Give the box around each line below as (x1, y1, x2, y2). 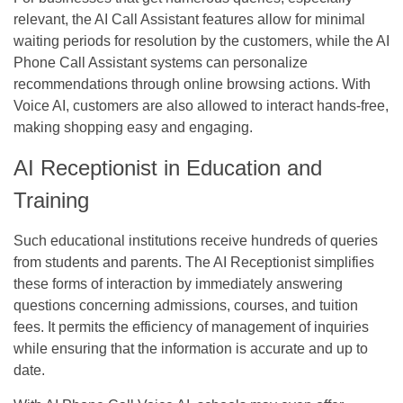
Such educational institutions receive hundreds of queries (13, 232, 378, 248)
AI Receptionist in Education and (13, 155, 322, 180)
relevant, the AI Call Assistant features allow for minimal (13, 11, 365, 27)
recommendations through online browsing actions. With (13, 76, 371, 92)
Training (13, 187, 89, 212)
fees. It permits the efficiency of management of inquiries (13, 318, 369, 335)
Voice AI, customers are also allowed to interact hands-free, (13, 97, 389, 113)
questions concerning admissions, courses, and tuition (13, 297, 358, 313)
